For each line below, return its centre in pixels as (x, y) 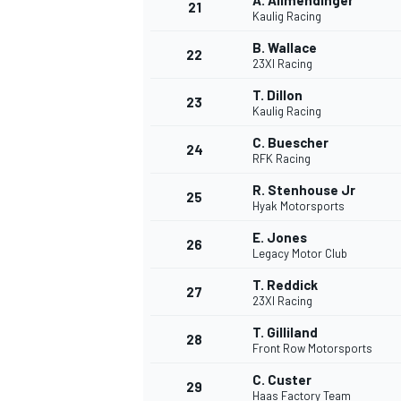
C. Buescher (290, 143)
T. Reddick (285, 285)
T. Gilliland (285, 333)
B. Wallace (285, 48)
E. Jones (280, 238)
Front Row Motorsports (312, 349)
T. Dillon (277, 95)
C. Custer (282, 380)
